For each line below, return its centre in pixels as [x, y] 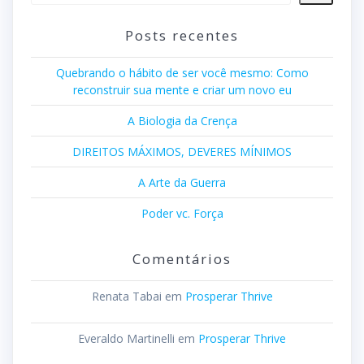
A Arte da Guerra [182, 182]
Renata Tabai [126, 296]
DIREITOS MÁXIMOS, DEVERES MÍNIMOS [182, 151]
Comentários [182, 258]
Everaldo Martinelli [126, 338]
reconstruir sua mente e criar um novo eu [182, 89]
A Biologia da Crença [182, 120]
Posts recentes [182, 35]
